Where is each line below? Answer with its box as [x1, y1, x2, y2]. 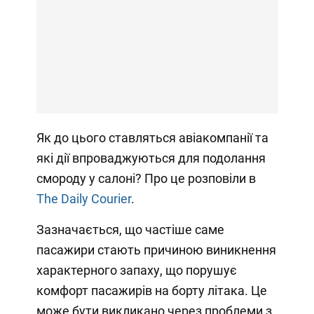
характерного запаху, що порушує [36, 263, 237, 278]
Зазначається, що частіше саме [36, 222, 224, 238]
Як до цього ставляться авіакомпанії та [36, 130, 268, 146]
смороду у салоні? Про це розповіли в [36, 171, 256, 186]
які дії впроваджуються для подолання [36, 151, 266, 166]
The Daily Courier [36, 191, 131, 207]
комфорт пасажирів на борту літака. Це [36, 283, 267, 299]
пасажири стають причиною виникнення [36, 243, 276, 258]
